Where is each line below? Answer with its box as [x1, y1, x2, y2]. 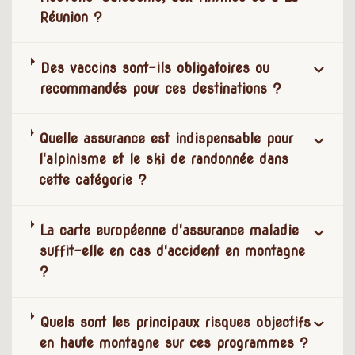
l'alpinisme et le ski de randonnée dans [39, 151, 289, 168]
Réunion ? [40, 8, 103, 25]
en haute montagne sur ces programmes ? [40, 334, 308, 352]
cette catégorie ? [39, 171, 147, 189]
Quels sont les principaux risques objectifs [40, 314, 311, 331]
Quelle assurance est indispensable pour [39, 130, 294, 147]
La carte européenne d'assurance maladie [40, 222, 299, 239]
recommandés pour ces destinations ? [40, 79, 281, 97]
